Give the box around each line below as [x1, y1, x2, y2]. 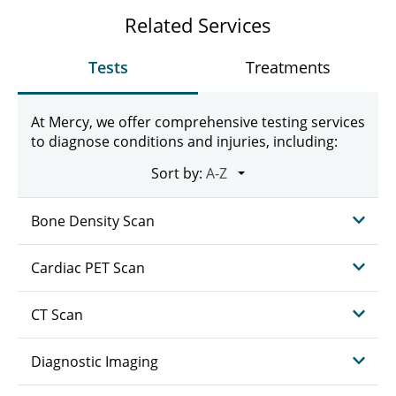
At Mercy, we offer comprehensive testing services [31, 112, 365, 132]
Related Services [125, 11, 271, 38]
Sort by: [151, 164, 202, 183]
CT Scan [31, 305, 83, 324]
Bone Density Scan [31, 211, 155, 231]
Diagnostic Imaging [31, 352, 158, 371]
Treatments [246, 57, 331, 78]
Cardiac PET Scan [31, 258, 145, 278]
